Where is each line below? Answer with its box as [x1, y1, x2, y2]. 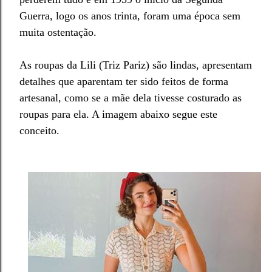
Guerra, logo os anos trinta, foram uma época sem [19, 9, 240, 22]
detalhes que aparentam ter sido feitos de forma [19, 75, 228, 87]
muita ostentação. [19, 25, 100, 38]
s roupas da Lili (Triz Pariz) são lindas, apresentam [27, 58, 252, 71]
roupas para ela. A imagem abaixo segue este [19, 107, 217, 120]
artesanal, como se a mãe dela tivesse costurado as [19, 91, 242, 104]
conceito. [19, 124, 63, 137]
